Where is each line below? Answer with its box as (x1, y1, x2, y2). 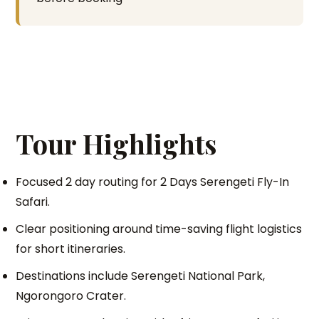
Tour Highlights (16, 125, 217, 162)
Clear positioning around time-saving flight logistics (16, 221, 303, 237)
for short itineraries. (16, 241, 126, 257)
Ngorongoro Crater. (16, 288, 127, 304)
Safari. (16, 194, 51, 210)
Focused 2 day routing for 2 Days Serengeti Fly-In (16, 174, 290, 190)
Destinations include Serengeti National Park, (16, 268, 266, 284)
